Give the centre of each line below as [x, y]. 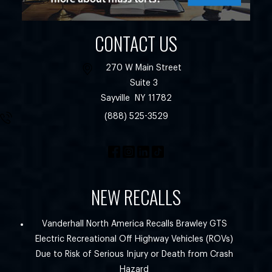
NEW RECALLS [136, 197]
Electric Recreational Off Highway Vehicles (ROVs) [134, 240]
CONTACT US [136, 44]
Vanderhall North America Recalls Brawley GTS [134, 224]
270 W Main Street [144, 68]
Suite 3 [144, 83]
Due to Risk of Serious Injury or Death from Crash [134, 255]
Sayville [115, 99]
